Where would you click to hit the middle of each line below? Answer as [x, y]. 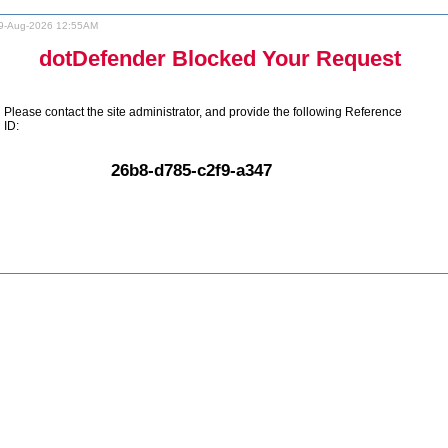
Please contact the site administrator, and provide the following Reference [202, 112]
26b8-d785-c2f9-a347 [191, 169]
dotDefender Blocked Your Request [220, 58]
